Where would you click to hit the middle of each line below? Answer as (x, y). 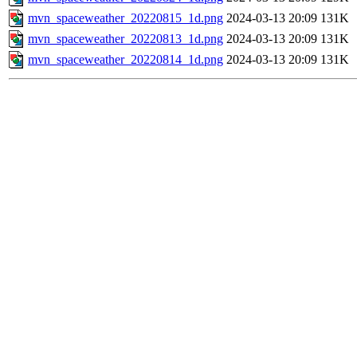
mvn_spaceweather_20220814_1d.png (126, 60)
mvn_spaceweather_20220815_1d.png (126, 18)
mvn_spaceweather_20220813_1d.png (126, 39)
